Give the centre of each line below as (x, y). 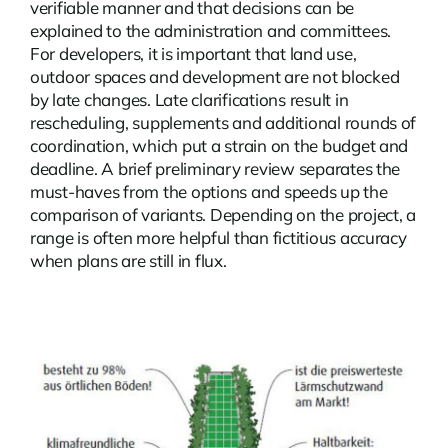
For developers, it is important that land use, (193, 54)
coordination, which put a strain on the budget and (219, 146)
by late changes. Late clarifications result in (189, 100)
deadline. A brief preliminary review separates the (215, 169)
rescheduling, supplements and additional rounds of (223, 123)
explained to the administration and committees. (210, 31)
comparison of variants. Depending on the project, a (222, 215)
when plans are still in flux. (128, 261)
